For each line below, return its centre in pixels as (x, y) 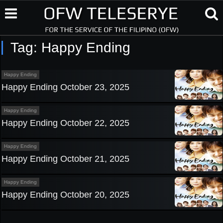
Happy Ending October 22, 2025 (65, 123)
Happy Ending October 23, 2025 (65, 87)
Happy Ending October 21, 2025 (65, 159)
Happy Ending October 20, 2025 (65, 195)
